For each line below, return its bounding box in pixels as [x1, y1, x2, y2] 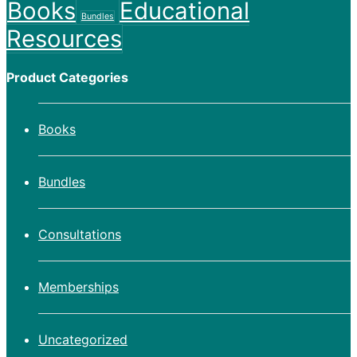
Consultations [38, 226, 121, 242]
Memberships [38, 278, 119, 295]
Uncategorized [38, 331, 127, 347]
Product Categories [6, 69, 128, 86]
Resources [6, 25, 122, 53]
